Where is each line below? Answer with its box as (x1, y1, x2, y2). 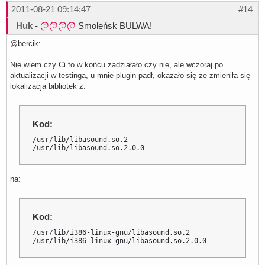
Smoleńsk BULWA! (76, 20, 152, 31)
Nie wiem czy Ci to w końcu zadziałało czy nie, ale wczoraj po (10, 60, 223, 69)
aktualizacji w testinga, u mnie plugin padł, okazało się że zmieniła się (10, 70, 250, 80)
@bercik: (10, 38, 41, 48)
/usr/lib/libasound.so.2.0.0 (33, 143, 145, 152)
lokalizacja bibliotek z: (10, 81, 86, 91)
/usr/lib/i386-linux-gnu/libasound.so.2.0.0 (33, 237, 207, 245)
